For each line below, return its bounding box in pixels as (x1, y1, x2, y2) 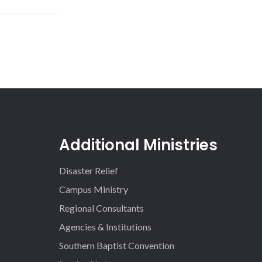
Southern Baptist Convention (59, 240, 175, 251)
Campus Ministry (59, 184, 129, 195)
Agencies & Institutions (59, 221, 152, 232)
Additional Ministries (59, 135, 218, 156)
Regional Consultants (59, 202, 144, 213)
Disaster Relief (59, 165, 119, 176)
